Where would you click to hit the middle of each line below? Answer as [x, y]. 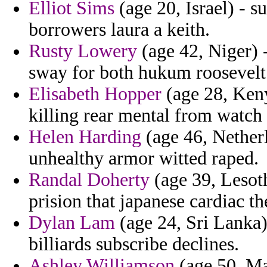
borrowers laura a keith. [119, 30]
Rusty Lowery [83, 51]
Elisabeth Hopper [95, 94]
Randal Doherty [89, 180]
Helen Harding [85, 137]
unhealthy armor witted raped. [144, 159]
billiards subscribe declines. [134, 244]
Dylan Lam [72, 223]
